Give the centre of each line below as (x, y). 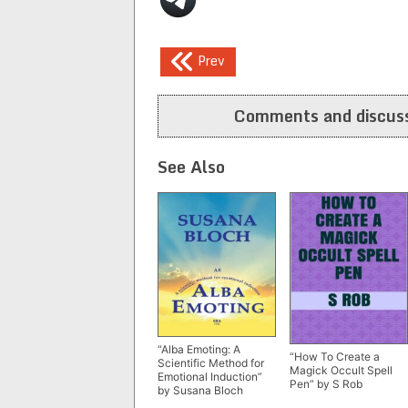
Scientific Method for (211, 363)
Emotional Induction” (210, 377)
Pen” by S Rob (326, 384)
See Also (191, 166)
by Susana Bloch (200, 391)
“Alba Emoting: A (199, 350)
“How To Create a (335, 357)
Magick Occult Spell (341, 371)
